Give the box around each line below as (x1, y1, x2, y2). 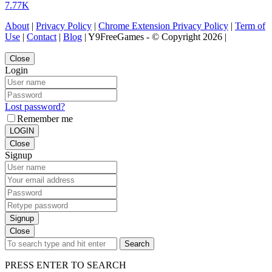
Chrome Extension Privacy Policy (98, 21, 228, 32)
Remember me (17, 114, 73, 124)
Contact (27, 32, 56, 42)
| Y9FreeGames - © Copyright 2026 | (82, 32, 226, 42)
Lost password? (5, 101, 65, 112)
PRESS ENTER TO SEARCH (5, 260, 126, 271)
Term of (235, 21, 265, 32)
